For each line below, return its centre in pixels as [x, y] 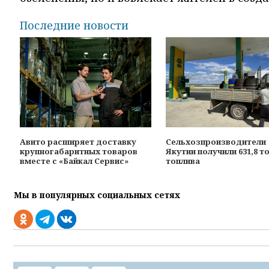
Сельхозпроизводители [216, 141]
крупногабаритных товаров [79, 151]
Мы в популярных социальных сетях [97, 195]
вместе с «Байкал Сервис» [74, 161]
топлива [183, 161]
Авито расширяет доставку [78, 141]
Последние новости [74, 25]
